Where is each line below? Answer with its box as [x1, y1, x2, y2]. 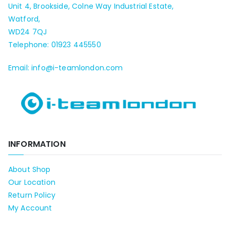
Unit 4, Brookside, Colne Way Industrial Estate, [8, 1, 174, 12]
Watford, [8, 14, 41, 25]
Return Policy [8, 190, 56, 200]
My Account [8, 203, 52, 213]
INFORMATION [8, 138, 66, 150]
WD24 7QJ [8, 27, 47, 37]
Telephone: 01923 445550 [8, 40, 101, 50]
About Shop [8, 164, 51, 175]
